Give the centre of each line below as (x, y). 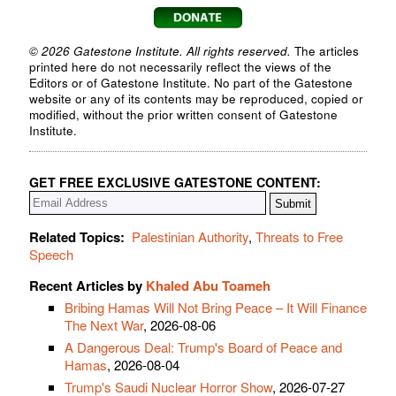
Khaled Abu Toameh (208, 285)
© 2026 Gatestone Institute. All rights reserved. (160, 51)
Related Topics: (77, 236)
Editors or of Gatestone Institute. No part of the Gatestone (191, 83)
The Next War (104, 324)
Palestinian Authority (190, 236)
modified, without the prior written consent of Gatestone (183, 115)
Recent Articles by (88, 285)
